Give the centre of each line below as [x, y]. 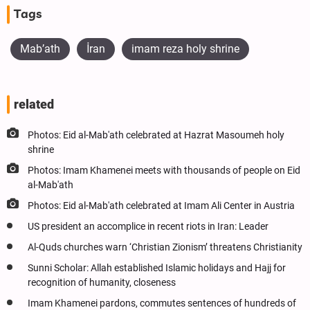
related [34, 104]
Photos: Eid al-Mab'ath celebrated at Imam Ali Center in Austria [161, 206]
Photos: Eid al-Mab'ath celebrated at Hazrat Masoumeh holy [156, 135]
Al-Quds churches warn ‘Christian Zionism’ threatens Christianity [165, 247]
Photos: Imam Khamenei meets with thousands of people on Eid [164, 170]
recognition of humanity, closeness [102, 282]
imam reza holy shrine [185, 48]
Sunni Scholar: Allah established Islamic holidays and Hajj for [157, 268]
